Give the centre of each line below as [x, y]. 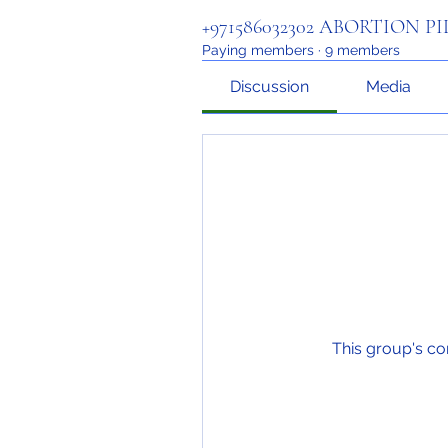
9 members [362, 49]
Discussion [270, 86]
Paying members [258, 49]
